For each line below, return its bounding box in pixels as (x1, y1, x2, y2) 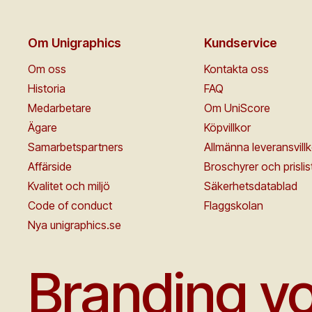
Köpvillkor (203, 120, 251, 134)
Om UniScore (203, 101, 270, 115)
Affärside (28, 159, 72, 173)
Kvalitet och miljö (28, 179, 110, 193)
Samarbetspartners (28, 140, 123, 154)
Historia (28, 81, 65, 95)
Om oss (28, 62, 66, 76)
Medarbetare (28, 101, 91, 115)
